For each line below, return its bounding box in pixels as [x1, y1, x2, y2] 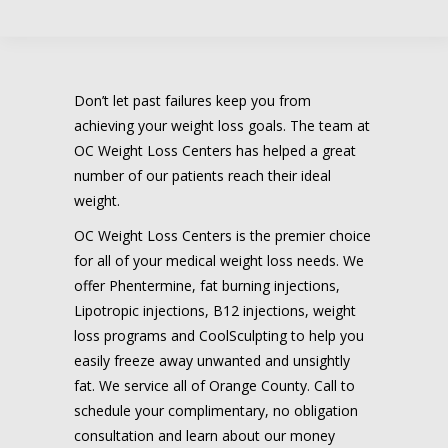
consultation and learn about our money [74, 425, 335, 445]
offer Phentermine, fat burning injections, [74, 275, 340, 295]
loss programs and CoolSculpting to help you [74, 325, 364, 345]
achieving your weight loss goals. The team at [74, 115, 370, 135]
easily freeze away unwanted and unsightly [74, 350, 350, 370]
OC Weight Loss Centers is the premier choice [74, 225, 371, 245]
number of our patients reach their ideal [74, 165, 331, 185]
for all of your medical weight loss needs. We [74, 250, 364, 270]
